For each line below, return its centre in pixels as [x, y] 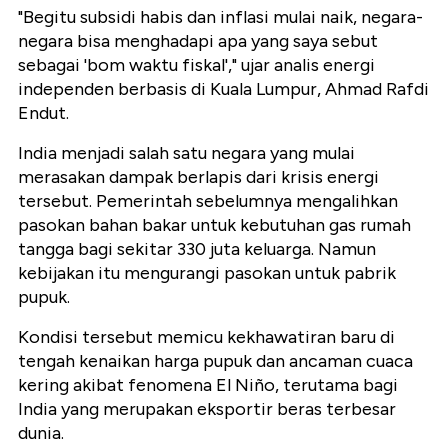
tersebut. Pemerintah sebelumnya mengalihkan [208, 201]
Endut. [43, 113]
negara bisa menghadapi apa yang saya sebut [198, 41]
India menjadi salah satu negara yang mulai [186, 153]
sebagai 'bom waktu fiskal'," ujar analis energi [196, 65]
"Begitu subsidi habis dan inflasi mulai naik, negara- [220, 17]
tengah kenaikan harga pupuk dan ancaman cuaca [215, 361]
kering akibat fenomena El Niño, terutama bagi [208, 385]
